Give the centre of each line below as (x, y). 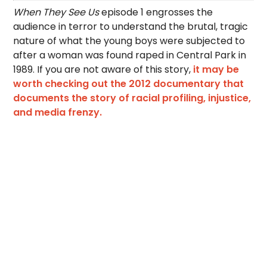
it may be (215, 69)
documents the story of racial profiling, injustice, (132, 98)
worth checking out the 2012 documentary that (129, 84)
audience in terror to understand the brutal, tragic (131, 27)
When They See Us (58, 12)
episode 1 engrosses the (157, 12)
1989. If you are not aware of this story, (102, 69)
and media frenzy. (58, 112)
